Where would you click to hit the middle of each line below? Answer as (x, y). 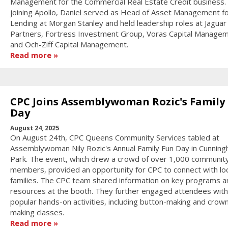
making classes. (37, 212)
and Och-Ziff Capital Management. (69, 44)
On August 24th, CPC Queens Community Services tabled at (115, 138)
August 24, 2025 (34, 128)
